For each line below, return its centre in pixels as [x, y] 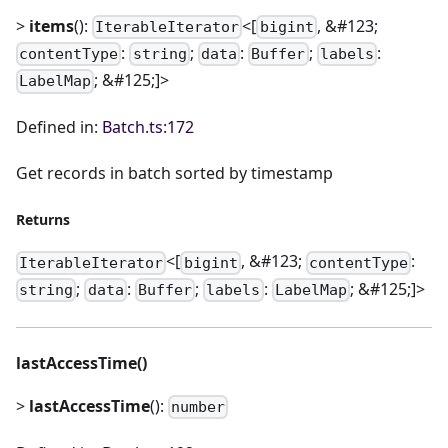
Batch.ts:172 [148, 127]
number [198, 407]
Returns [43, 220]
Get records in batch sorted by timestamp [174, 173]
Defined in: [59, 127]
